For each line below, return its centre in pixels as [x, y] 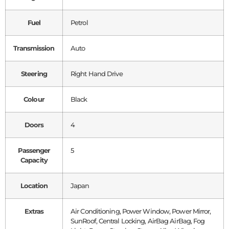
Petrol [79, 23]
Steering [34, 74]
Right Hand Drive [97, 74]
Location [34, 186]
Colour [34, 99]
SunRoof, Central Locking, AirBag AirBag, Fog [138, 221]
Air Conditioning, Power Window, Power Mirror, [141, 211]
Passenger [34, 151]
